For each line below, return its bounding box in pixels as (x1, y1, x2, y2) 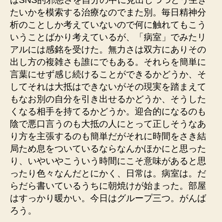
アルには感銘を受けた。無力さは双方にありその (10, 45, 206, 55)
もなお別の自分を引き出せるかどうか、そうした (10, 94, 206, 104)
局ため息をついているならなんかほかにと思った (10, 144, 206, 154)
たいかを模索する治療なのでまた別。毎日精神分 (10, 7, 206, 17)
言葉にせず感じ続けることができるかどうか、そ (10, 69, 206, 79)
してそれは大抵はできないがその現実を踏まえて (10, 82, 206, 92)
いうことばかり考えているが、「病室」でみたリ (10, 32, 206, 42)
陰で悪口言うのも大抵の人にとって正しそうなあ (10, 119, 206, 129)
